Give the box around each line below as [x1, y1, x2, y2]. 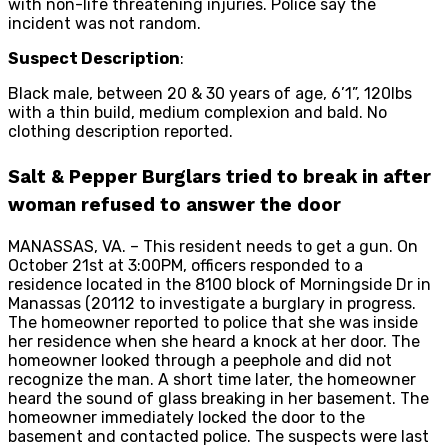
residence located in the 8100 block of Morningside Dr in [8, 274, 431, 294]
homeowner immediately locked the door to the [8, 407, 365, 427]
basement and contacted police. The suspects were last [8, 426, 429, 446]
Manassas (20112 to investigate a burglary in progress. [8, 293, 416, 313]
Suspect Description [8, 48, 180, 68]
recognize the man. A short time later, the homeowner [8, 369, 416, 389]
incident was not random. [8, 13, 201, 33]
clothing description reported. [8, 121, 233, 141]
